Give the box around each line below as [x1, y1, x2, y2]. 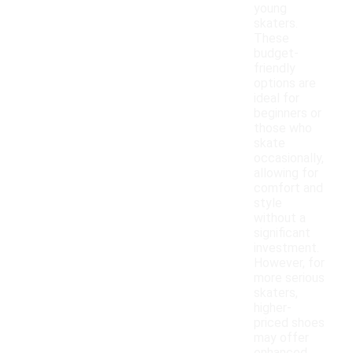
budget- [254, 46, 299, 61]
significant [254, 225, 310, 241]
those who [254, 121, 312, 136]
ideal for [254, 91, 299, 106]
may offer [254, 330, 309, 346]
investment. [254, 240, 319, 256]
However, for [254, 255, 325, 271]
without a [254, 210, 306, 226]
